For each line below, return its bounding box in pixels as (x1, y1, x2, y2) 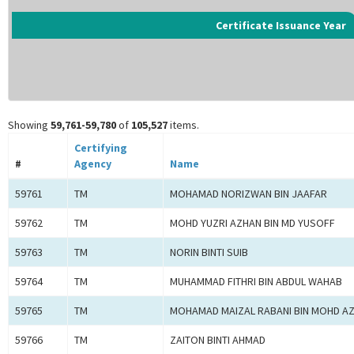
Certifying (74, 141, 127, 156)
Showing (8, 118, 51, 133)
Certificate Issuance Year (216, 18, 346, 33)
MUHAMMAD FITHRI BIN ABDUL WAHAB (170, 274, 342, 289)
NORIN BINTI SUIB (170, 245, 248, 260)
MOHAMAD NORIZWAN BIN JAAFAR (170, 186, 327, 201)
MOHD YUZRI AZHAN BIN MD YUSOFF (170, 216, 335, 231)
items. (168, 118, 199, 133)
